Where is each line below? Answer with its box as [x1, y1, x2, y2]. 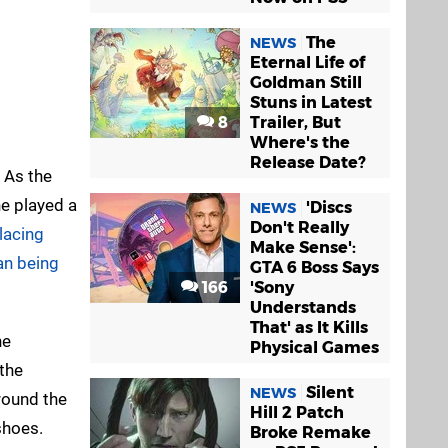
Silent [306, 383, 354, 402]
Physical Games [250, 338, 379, 357]
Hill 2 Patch [250, 403, 344, 422]
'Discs [306, 198, 352, 217]
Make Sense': [250, 238, 356, 257]
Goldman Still [250, 73, 362, 92]
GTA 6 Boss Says [250, 258, 379, 277]
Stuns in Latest [250, 93, 372, 112]
